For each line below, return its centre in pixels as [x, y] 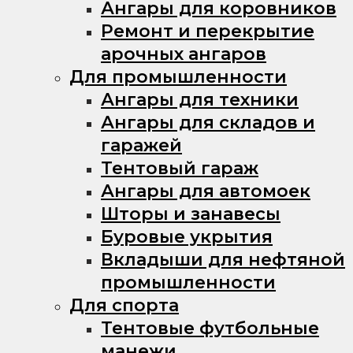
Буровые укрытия [187, 236]
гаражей [141, 145]
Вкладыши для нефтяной [223, 259]
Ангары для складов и [208, 122]
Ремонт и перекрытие [208, 31]
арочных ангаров [184, 54]
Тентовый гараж [180, 168]
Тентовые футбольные [210, 328]
